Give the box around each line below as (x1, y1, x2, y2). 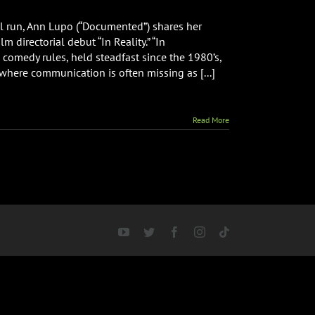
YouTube (129, 226, 169, 237)
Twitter (154, 226, 186, 237)
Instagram (205, 226, 248, 237)
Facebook (179, 226, 223, 237)
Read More (193, 115, 229, 125)
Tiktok (229, 226, 257, 237)
